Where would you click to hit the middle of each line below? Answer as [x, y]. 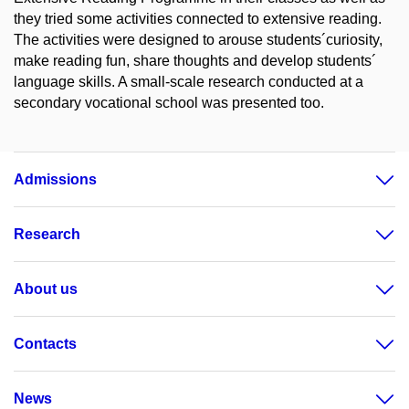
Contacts [45, 344]
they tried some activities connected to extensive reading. [198, 19]
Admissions [55, 179]
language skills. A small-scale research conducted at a [189, 82]
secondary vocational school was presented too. [169, 103]
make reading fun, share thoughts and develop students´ [195, 61]
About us [46, 289]
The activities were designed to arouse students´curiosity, [198, 40]
